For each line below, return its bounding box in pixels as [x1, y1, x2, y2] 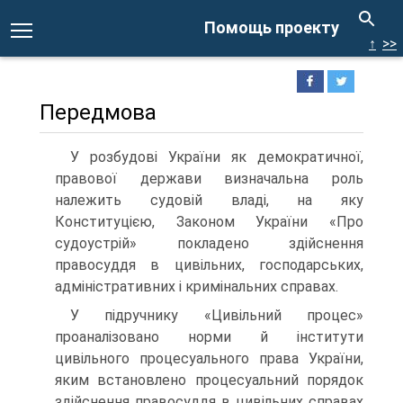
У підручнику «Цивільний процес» [70, 307, 363, 324]
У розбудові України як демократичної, [70, 148, 363, 166]
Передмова [40, 100, 157, 125]
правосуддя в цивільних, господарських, [55, 256, 363, 273]
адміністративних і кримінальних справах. [55, 278, 338, 295]
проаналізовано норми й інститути [55, 328, 363, 345]
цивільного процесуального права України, [55, 350, 363, 367]
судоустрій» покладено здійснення [55, 235, 363, 252]
